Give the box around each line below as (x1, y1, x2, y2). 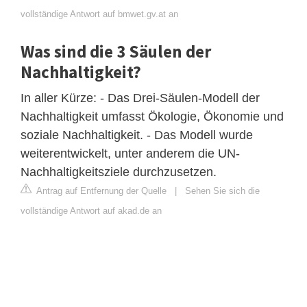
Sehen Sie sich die (185, 185, 260, 196)
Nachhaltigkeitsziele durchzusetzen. (21, 164, 217, 179)
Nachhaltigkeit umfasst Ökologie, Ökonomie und (21, 109, 284, 123)
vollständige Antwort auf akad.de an (21, 205, 162, 216)
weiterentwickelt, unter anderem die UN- (21, 146, 240, 160)
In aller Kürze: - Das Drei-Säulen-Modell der (21, 90, 260, 105)
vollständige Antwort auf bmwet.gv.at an (21, 8, 178, 19)
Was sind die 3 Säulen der (21, 40, 211, 62)
